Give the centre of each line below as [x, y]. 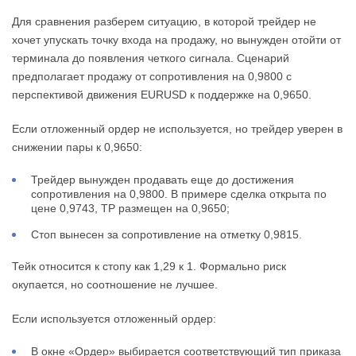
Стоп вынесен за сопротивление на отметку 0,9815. [166, 235]
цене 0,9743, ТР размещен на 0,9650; [130, 209]
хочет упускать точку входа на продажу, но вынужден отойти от [176, 40]
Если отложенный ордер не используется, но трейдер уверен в [177, 129]
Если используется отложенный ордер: [114, 319]
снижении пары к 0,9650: [77, 147]
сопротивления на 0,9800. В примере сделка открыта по [179, 194]
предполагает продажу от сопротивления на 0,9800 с [152, 77]
